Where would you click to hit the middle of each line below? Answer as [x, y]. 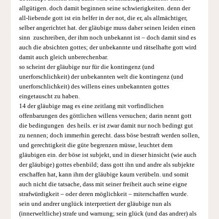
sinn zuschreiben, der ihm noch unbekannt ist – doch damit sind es [107, 37]
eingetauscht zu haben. [49, 96]
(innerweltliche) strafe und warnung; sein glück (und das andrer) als [108, 213]
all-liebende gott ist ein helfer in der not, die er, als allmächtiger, [103, 18]
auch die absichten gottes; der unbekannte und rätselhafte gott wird [108, 47]
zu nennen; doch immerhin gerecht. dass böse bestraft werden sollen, [109, 135]
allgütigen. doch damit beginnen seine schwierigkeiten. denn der [104, 8]
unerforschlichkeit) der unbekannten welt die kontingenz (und [101, 77]
